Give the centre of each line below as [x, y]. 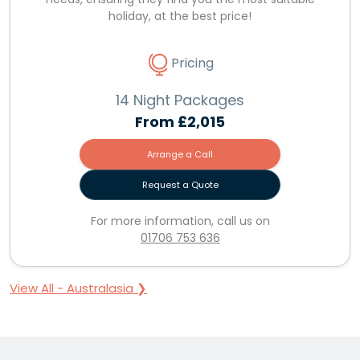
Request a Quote [180, 184]
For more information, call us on [180, 221]
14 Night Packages [180, 100]
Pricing [193, 63]
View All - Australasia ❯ [78, 288]
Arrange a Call [180, 154]
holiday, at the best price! [180, 16]
